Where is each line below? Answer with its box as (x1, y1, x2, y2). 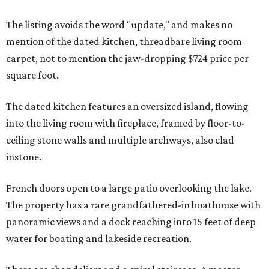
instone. (6, 151, 41, 163)
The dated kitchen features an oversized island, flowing (6, 100, 249, 113)
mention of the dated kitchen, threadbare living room (6, 35, 242, 48)
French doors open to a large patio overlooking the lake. (6, 182, 252, 195)
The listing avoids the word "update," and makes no (6, 19, 232, 31)
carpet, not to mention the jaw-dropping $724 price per (6, 52, 249, 65)
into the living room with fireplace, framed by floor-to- (6, 117, 245, 130)
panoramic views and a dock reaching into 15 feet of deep (6, 216, 256, 228)
